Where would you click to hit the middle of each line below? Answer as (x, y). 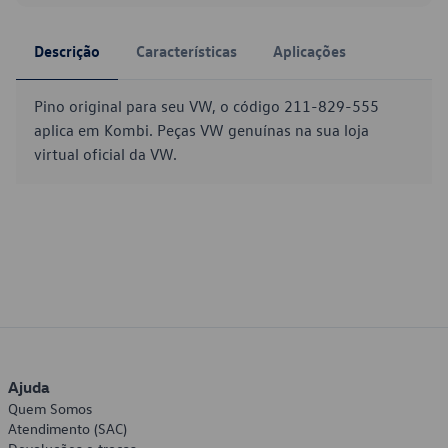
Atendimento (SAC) (67, 428)
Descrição (67, 51)
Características (186, 51)
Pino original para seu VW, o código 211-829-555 (206, 106)
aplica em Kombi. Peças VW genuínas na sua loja (201, 130)
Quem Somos (50, 408)
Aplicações (309, 51)
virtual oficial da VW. (105, 154)
